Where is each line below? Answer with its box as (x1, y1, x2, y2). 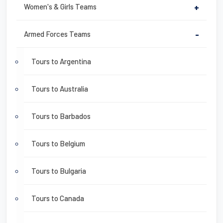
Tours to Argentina (31, 57, 91, 66)
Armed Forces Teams (24, 29, 91, 39)
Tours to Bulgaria (31, 166, 86, 176)
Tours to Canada (31, 194, 84, 203)
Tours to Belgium (31, 139, 85, 148)
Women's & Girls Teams (24, 2, 97, 11)
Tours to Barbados (31, 111, 91, 121)
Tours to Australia (31, 84, 88, 94)
